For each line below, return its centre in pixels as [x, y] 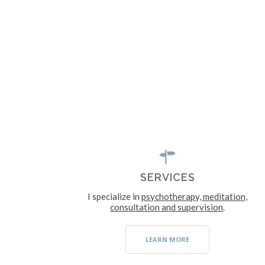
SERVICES [167, 177]
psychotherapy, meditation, [195, 196]
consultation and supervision [167, 207]
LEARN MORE [168, 240]
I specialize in [115, 196]
